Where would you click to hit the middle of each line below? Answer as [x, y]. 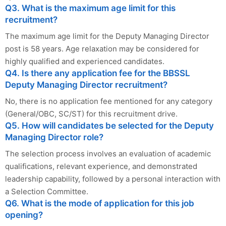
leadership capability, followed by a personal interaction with [113, 179]
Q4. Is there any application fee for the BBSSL [98, 73]
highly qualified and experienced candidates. [85, 61]
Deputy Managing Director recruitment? [86, 84]
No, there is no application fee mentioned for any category [109, 101]
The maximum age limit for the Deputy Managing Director [107, 36]
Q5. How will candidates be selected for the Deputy [109, 125]
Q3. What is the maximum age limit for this [90, 8]
